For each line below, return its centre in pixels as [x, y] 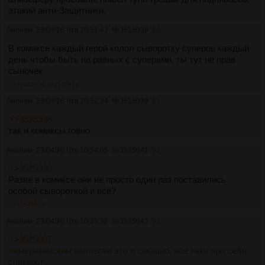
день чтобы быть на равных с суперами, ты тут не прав [122, 59]
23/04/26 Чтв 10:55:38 [72, 221]
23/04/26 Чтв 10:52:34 [72, 101]
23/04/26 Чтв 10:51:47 [72, 30]
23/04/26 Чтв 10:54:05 [72, 150]
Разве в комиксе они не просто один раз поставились [117, 180]
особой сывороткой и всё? [62, 191]
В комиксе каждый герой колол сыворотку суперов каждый [129, 48]
